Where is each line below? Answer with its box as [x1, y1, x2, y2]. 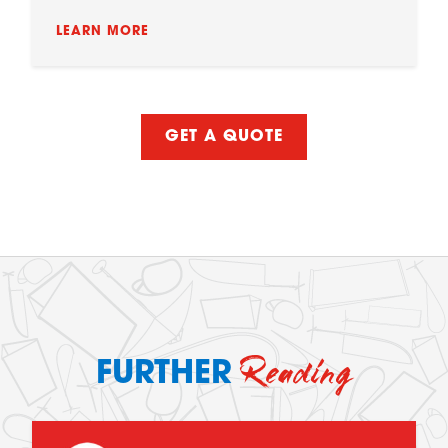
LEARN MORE [56, 25, 149, 38]
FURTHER [95, 359, 242, 391]
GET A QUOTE [165, 129, 283, 145]
